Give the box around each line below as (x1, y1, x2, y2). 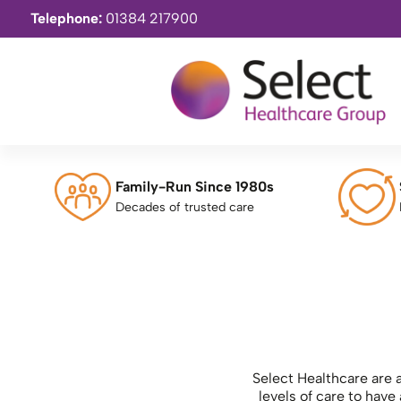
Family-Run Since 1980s (115, 178, 283, 195)
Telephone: (30, 10, 106, 27)
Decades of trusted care (115, 200, 254, 215)
